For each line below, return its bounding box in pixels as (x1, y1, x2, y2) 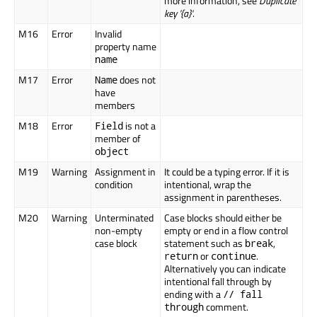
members (95, 98, 135, 113)
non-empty (95, 223, 142, 238)
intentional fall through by (164, 274, 272, 289)
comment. (204, 299, 248, 315)
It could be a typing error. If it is (164, 164, 289, 180)
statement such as (164, 236, 245, 251)
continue (211, 249, 256, 263)
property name (95, 39, 156, 54)
